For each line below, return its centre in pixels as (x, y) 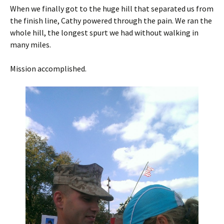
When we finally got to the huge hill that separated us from (112, 9)
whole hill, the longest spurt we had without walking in (104, 33)
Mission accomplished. (48, 69)
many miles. (30, 45)
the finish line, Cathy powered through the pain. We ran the (111, 21)
